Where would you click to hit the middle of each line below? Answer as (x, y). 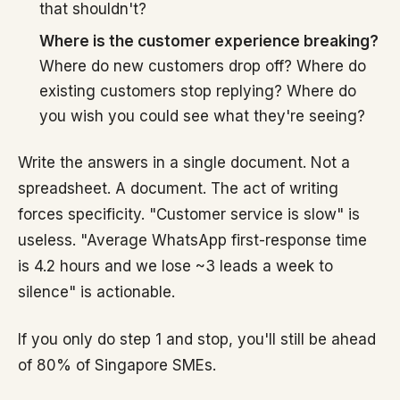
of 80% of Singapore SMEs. (117, 365)
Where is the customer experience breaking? (209, 41)
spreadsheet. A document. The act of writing (178, 188)
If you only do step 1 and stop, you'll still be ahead (197, 339)
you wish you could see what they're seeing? (202, 116)
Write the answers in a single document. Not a (184, 162)
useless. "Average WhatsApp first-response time (192, 240)
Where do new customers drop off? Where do (203, 66)
